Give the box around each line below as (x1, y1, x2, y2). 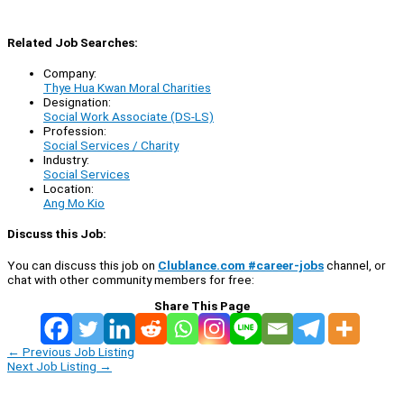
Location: (43, 181, 94, 197)
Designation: (43, 95, 111, 110)
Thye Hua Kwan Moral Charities (43, 80, 211, 96)
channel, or (324, 257, 386, 272)
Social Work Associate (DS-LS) (43, 109, 214, 124)
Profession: (43, 124, 106, 139)
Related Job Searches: (7, 35, 138, 50)
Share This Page (154, 298, 250, 313)
